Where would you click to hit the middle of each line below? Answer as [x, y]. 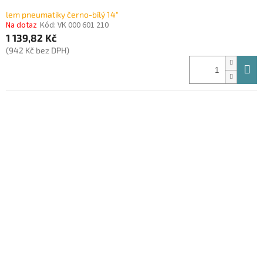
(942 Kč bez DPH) [38, 50]
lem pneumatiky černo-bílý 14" [62, 15]
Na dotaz [21, 26]
